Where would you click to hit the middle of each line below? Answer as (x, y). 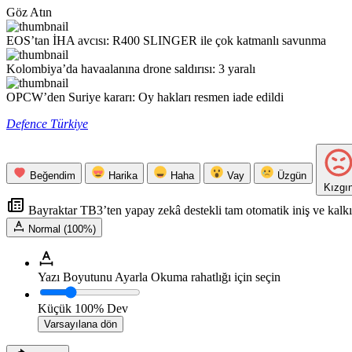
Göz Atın (29, 13)
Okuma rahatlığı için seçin (216, 277)
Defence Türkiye (47, 124)
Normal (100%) (62, 229)
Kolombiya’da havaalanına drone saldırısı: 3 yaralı (131, 69)
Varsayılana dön (81, 324)
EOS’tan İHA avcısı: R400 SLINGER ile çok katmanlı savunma (166, 41)
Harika (123, 176)
